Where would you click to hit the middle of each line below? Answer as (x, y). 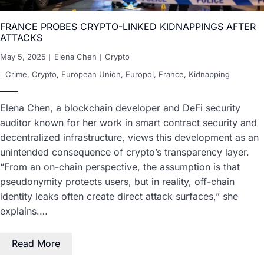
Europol (140, 74)
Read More (36, 243)
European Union (91, 74)
